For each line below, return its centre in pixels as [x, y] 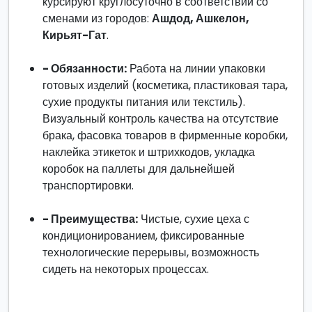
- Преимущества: [90, 219]
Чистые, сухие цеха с [194, 219]
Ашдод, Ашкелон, [201, 18]
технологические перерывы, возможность [151, 252]
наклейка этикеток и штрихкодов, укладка [149, 152]
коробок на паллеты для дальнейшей [139, 169]
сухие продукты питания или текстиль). [144, 102]
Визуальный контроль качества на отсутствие [161, 119]
